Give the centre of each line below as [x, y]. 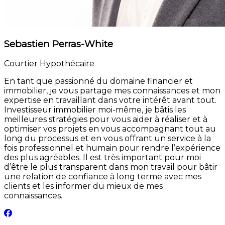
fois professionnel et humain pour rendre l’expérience [112, 148]
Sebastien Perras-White [59, 44]
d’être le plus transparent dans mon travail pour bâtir [111, 167]
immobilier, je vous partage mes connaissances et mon [112, 91]
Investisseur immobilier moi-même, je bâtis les [95, 110]
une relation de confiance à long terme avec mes [103, 177]
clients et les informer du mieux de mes [83, 186]
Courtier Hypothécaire [49, 64]
